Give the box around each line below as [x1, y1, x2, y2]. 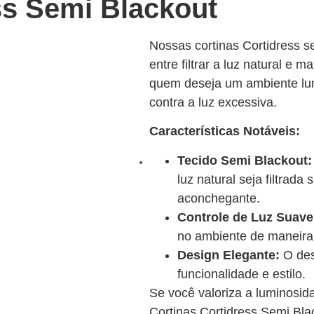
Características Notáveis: [149, 124, 300, 139]
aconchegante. [177, 191, 260, 205]
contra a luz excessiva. [149, 95, 277, 109]
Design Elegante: [177, 247, 280, 262]
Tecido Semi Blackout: [177, 153, 312, 168]
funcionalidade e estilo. [177, 266, 306, 281]
